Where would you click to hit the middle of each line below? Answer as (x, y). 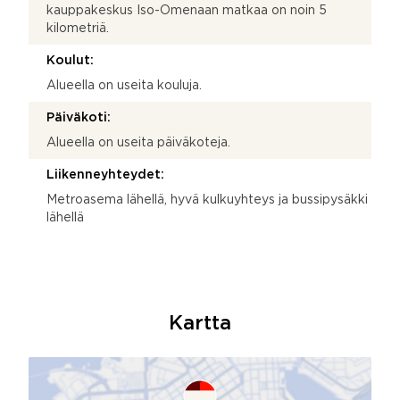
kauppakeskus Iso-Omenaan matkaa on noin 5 (187, 10)
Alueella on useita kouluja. (124, 85)
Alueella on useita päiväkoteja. (138, 142)
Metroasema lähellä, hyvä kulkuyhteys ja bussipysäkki (207, 200)
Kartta (200, 324)
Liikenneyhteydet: (105, 175)
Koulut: (70, 60)
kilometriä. (78, 28)
